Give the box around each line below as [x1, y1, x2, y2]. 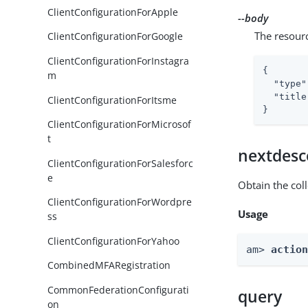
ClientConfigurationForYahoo [47, 234, 180, 247]
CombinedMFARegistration [47, 258, 171, 272]
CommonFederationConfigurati [47, 283, 190, 296]
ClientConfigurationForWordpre [47, 195, 192, 209]
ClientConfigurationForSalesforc [47, 156, 194, 170]
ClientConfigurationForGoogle [47, 30, 184, 43]
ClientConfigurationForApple [47, 5, 179, 19]
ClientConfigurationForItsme [47, 93, 177, 107]
